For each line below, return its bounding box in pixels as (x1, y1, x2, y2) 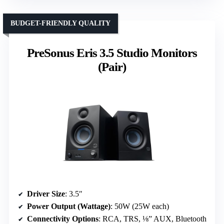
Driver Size (27, 189, 65, 198)
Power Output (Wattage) (27, 202, 110, 211)
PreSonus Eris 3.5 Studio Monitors (27, 46, 197, 60)
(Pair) (98, 60, 126, 74)
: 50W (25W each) (110, 202, 169, 211)
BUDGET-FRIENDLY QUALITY (10, 19, 110, 27)
